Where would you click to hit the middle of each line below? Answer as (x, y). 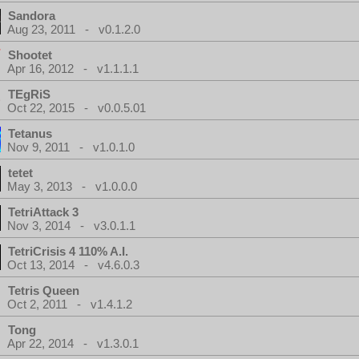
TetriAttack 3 (43, 212)
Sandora (32, 16)
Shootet (30, 55)
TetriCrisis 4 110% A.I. (68, 251)
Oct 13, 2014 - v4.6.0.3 (73, 265)
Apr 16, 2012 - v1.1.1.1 (73, 69)
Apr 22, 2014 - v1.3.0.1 (73, 343)
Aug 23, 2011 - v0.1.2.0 (74, 29)
